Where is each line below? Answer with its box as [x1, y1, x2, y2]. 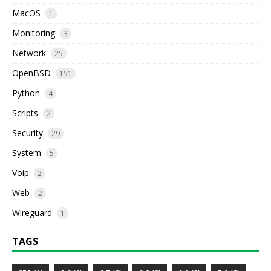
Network [12, 47, 46, 59]
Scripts [12, 107, 38, 119]
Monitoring [12, 27, 55, 39]
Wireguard [12, 207, 52, 219]
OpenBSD [12, 67, 51, 79]
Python [12, 87, 40, 99]
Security [12, 127, 43, 139]
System [12, 147, 41, 159]
